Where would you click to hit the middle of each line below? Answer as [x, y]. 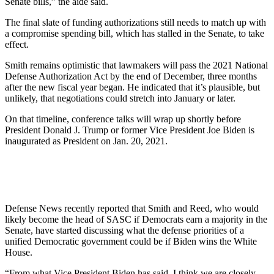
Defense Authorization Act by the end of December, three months [131, 76]
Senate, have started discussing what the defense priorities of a [124, 230]
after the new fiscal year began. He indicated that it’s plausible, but [132, 87]
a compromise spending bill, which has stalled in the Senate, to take [135, 33]
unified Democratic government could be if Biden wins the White [131, 241]
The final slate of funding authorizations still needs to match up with [135, 22]
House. [19, 252]
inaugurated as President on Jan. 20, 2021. [86, 141]
